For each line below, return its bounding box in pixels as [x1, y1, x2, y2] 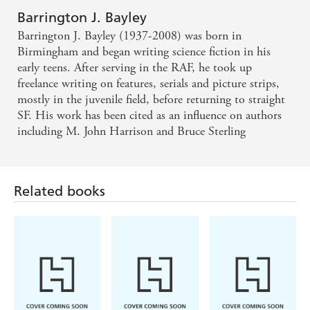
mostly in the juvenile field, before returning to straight [17, 91, 285, 108]
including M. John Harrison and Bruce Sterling [17, 123, 246, 140]
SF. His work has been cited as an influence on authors [17, 107, 282, 124]
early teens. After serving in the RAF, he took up [17, 60, 252, 76]
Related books [14, 183, 105, 200]
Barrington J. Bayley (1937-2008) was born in [17, 28, 241, 44]
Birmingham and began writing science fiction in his [17, 44, 271, 60]
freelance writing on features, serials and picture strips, [17, 75, 280, 92]
